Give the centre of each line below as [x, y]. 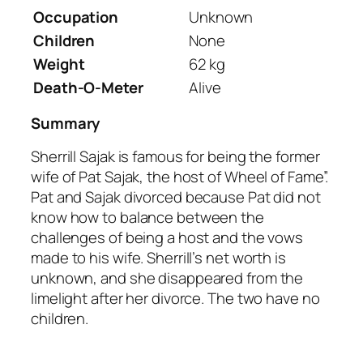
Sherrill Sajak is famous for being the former [175, 156]
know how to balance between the [147, 217]
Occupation [76, 17]
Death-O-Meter [88, 87]
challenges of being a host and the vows [167, 237]
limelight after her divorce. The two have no [175, 298]
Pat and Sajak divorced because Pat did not [176, 196]
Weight [59, 64]
